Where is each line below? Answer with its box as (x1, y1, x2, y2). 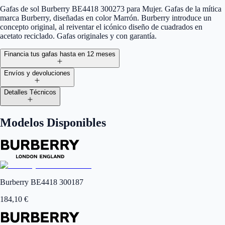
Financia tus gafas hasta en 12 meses (4, 50, 116, 58)
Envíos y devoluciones (4, 69, 70, 77)
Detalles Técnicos (4, 88, 56, 96)
